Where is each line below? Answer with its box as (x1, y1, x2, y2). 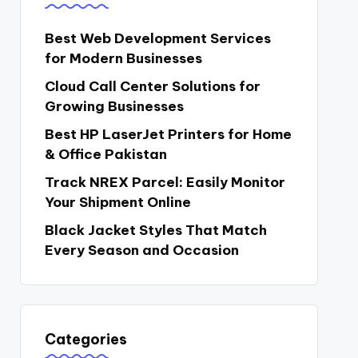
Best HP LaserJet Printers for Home (44, 125, 292, 143)
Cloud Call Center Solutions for (44, 78, 261, 95)
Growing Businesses (44, 97, 184, 115)
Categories (44, 330, 127, 348)
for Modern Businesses (44, 50, 202, 67)
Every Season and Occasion (44, 241, 239, 259)
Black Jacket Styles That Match (44, 221, 267, 239)
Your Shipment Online (44, 193, 191, 211)
